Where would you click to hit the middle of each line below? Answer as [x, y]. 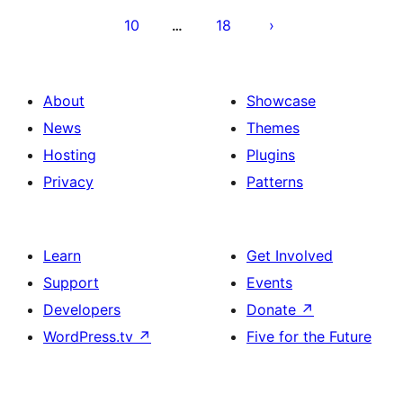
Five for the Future [309, 336]
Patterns [275, 182]
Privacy [68, 182]
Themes [273, 128]
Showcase [281, 101]
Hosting [70, 155]
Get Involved [290, 255]
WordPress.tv [90, 336]
